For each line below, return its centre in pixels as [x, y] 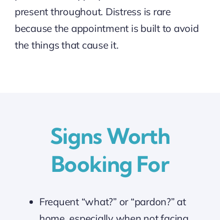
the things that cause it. [67, 45]
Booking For [110, 164]
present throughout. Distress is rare [93, 12]
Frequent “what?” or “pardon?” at [112, 201]
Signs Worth [110, 136]
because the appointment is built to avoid [107, 28]
